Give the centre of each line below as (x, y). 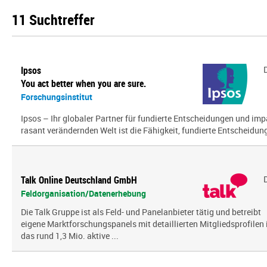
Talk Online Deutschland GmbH (79, 180)
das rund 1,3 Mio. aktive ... (70, 236)
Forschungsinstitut (57, 97)
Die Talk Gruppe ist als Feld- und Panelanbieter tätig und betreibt (141, 212)
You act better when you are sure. (83, 83)
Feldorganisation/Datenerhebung (83, 193)
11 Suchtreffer (53, 20)
